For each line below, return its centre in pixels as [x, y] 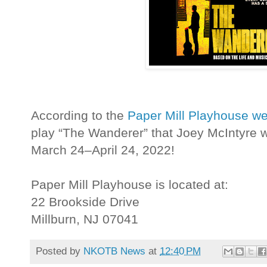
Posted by [60, 251]
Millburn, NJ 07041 [85, 219]
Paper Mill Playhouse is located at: [130, 185]
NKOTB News [114, 251]
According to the [79, 116]
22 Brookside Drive [85, 202]
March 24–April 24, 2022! [105, 150]
